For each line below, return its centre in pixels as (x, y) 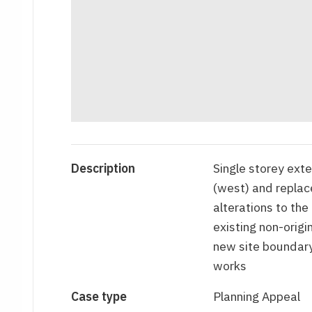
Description (103, 169)
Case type (99, 297)
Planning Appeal (256, 297)
